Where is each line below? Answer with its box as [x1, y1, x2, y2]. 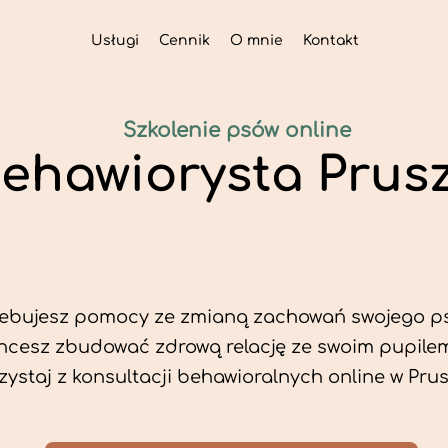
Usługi [90, 33, 139, 48]
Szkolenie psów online [123, 119, 351, 142]
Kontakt [302, 33, 359, 48]
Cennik [158, 33, 210, 48]
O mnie [229, 33, 283, 48]
